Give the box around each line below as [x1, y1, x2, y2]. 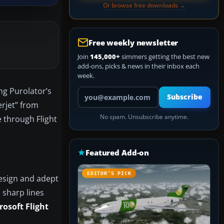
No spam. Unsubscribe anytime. [99, 113, 188, 120]
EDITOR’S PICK [87, 170, 131, 176]
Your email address [77, 86, 133, 95]
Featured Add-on [85, 147, 149, 157]
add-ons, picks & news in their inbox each [77, 61, 199, 70]
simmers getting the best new [120, 52, 209, 61]
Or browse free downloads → [102, 1, 185, 9]
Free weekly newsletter [88, 37, 178, 47]
